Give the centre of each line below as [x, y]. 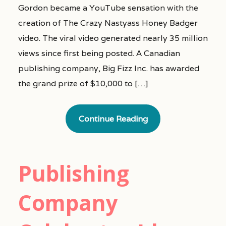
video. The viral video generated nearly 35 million [113, 38]
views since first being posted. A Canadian [99, 53]
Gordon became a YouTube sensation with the [108, 8]
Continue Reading [113, 119]
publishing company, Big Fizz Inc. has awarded [108, 68]
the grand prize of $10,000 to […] [83, 83]
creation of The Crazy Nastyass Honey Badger [108, 23]
